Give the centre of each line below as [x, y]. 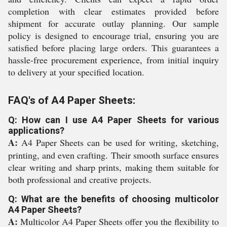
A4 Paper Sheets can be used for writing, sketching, [118, 142]
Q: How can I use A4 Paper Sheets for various [113, 120]
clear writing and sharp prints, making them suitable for [113, 167]
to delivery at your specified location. [76, 72]
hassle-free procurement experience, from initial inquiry [113, 60]
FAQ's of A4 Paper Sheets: [72, 100]
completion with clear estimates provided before [113, 11]
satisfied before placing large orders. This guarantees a [113, 48]
